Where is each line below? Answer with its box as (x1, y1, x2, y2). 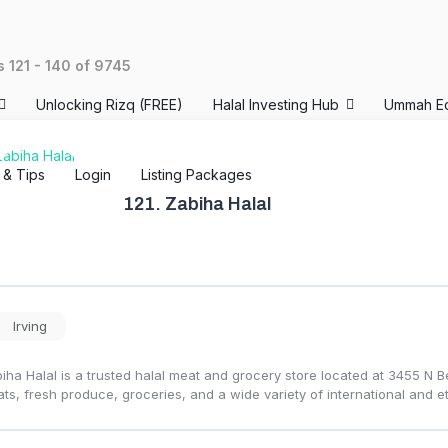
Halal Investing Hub (213, 96, 339, 113)
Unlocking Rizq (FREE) (36, 96, 183, 113)
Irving (12, 318, 47, 335)
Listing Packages (141, 166, 252, 183)
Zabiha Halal (164, 194, 271, 215)
